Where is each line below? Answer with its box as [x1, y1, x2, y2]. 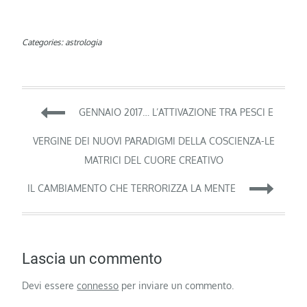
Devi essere [22, 280, 77, 292]
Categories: [22, 37, 66, 48]
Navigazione [21, 95, 182, 129]
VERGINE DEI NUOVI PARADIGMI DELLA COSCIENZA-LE [32, 135, 275, 147]
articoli [21, 132, 112, 166]
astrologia [65, 37, 102, 48]
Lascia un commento [22, 250, 163, 268]
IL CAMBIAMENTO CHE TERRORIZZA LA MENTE [27, 182, 236, 194]
